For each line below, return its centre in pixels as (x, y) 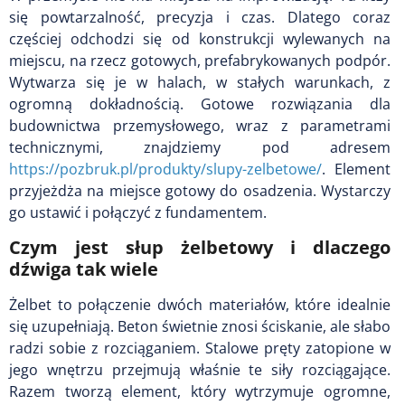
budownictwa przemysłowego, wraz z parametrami (200, 125)
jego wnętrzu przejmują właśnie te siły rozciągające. (200, 369)
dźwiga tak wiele (84, 268)
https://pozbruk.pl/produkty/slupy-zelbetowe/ (165, 169)
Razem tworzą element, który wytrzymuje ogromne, (200, 391)
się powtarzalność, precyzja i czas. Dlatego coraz (200, 17)
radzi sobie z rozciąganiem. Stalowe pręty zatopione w (200, 348)
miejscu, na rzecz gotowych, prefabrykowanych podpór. (200, 60)
